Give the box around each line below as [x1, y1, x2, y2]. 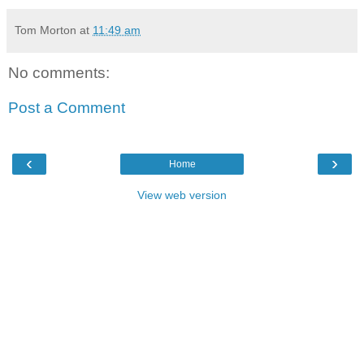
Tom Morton [15, 23, 76, 37]
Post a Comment [8, 99, 125, 117]
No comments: [8, 63, 110, 81]
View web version [137, 188, 227, 201]
